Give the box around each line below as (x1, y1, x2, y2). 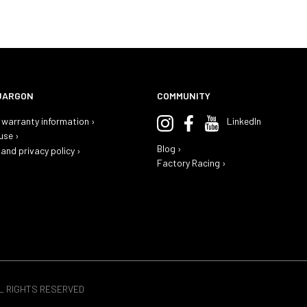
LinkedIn (227, 114, 262, 127)
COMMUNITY (157, 89, 211, 101)
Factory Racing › (157, 157, 227, 169)
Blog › (157, 142, 182, 154)
